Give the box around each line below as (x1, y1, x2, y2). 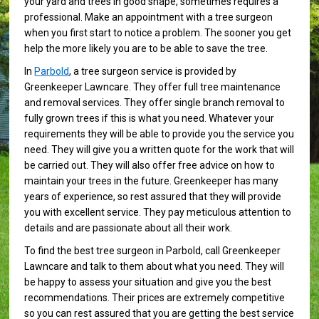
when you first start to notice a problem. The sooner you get (24, 27, 292, 39)
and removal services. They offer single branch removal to (24, 97, 286, 109)
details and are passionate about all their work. (24, 222, 233, 234)
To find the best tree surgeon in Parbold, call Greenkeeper (24, 245, 281, 257)
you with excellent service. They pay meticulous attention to (24, 206, 292, 219)
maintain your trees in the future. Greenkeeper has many (24, 175, 279, 187)
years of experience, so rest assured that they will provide (24, 191, 282, 203)
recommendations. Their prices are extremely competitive (24, 292, 286, 304)
